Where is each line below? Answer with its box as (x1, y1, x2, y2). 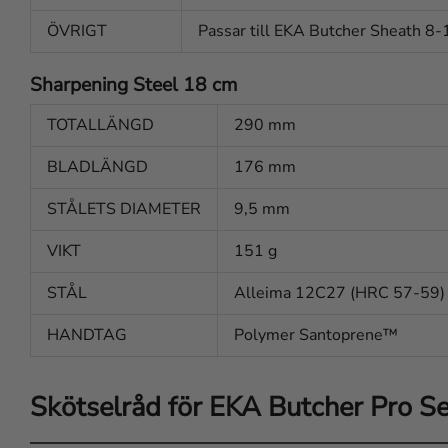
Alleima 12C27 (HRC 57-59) (234, 282, 445, 305)
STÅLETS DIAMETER (47, 198, 201, 221)
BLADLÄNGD (47, 156, 148, 179)
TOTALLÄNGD (47, 114, 154, 137)
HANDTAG (47, 324, 127, 347)
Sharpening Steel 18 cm (30, 72, 237, 99)
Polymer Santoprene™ (234, 324, 398, 347)
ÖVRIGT (47, 20, 107, 43)
